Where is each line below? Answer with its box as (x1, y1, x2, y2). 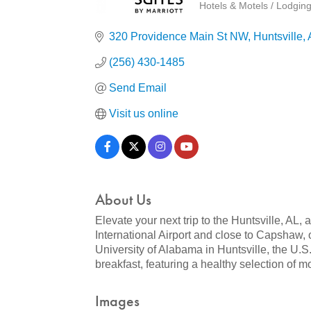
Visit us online (109, 108, 178, 119)
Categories (199, 6, 274, 29)
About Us (95, 190, 151, 210)
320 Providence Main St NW (109, 31, 248, 42)
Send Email (109, 82, 167, 94)
